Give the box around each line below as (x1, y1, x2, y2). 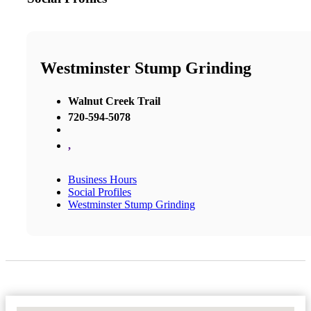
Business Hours (68, 173, 137, 185)
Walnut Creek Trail (68, 94, 160, 107)
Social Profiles (68, 185, 131, 198)
